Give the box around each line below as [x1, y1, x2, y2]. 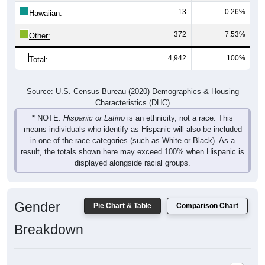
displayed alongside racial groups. [75, 158, 190, 167]
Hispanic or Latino [63, 113, 125, 122]
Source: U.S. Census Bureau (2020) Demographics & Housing [26, 86, 239, 96]
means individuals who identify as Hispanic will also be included [23, 124, 242, 134]
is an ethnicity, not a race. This [125, 113, 233, 122]
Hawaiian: [29, 8, 62, 18]
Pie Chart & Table [93, 201, 151, 210]
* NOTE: [32, 113, 63, 122]
